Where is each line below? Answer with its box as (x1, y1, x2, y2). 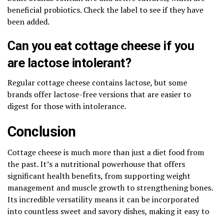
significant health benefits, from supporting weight (7, 170, 191, 181)
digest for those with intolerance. (7, 100, 126, 111)
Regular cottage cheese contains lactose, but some (7, 77, 187, 88)
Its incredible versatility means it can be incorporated (7, 193, 199, 205)
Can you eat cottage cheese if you (7, 38, 194, 53)
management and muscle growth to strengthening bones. (7, 182, 213, 193)
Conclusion (7, 123, 76, 140)
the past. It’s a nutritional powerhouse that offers (7, 158, 185, 169)
